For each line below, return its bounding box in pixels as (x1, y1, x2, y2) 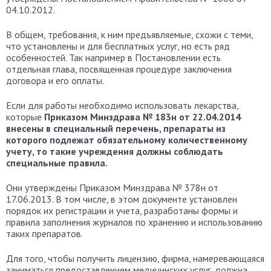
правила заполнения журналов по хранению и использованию (6, 216, 263, 228)
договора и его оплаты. (6, 74, 104, 87)
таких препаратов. (6, 227, 83, 240)
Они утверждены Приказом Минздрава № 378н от (6, 181, 218, 194)
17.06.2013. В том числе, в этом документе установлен (6, 193, 237, 205)
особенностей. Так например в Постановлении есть (6, 51, 221, 64)
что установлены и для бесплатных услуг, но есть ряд (6, 40, 230, 52)
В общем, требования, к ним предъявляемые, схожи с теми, (6, 28, 253, 41)
